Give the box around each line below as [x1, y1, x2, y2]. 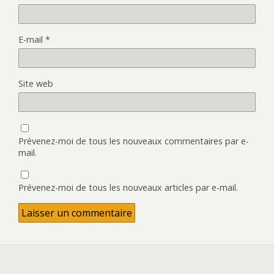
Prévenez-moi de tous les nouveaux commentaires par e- [18, 135, 249, 147]
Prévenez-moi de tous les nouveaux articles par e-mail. [18, 181, 238, 193]
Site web [18, 77, 53, 89]
